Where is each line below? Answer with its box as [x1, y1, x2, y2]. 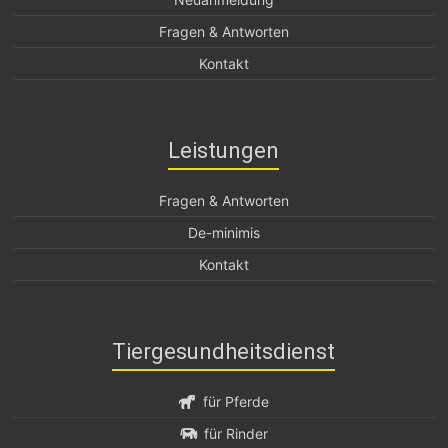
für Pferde [203, 393, 270, 410]
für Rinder [204, 425, 269, 442]
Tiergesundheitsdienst [112, 339, 336, 364]
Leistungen [168, 138, 280, 163]
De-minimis [187, 224, 260, 241]
